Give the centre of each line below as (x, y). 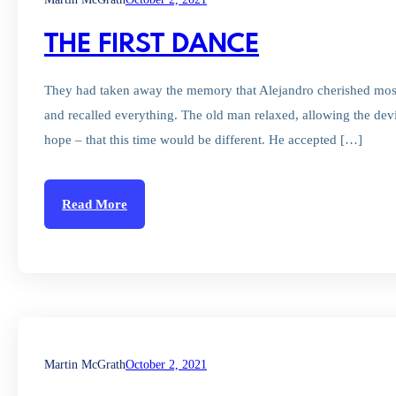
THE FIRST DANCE (152, 45)
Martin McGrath (85, 365)
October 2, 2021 (166, 365)
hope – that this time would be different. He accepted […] (203, 140)
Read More (95, 204)
